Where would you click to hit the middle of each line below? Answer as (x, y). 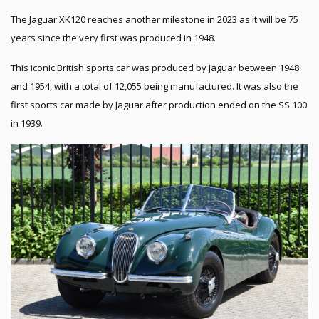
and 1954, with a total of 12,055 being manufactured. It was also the (155, 86)
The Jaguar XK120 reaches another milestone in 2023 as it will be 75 (155, 19)
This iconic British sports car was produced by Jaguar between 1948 (155, 68)
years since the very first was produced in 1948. (113, 38)
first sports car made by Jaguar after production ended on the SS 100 (159, 105)
